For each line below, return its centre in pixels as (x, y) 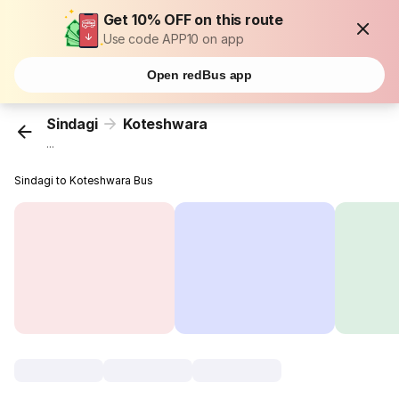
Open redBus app (199, 75)
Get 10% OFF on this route (193, 20)
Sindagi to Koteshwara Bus (84, 181)
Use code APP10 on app (173, 39)
